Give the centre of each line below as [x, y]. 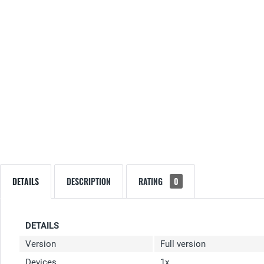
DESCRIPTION [89, 181]
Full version [183, 244]
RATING [152, 181]
